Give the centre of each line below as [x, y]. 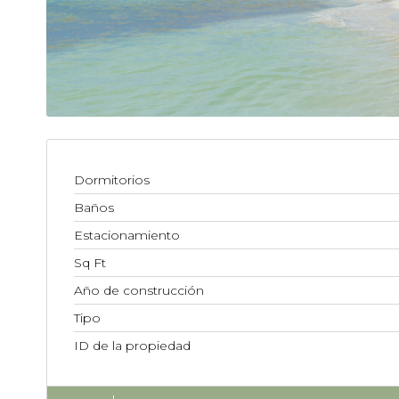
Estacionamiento [127, 235]
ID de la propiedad [132, 345]
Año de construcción [139, 290]
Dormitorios [112, 179]
